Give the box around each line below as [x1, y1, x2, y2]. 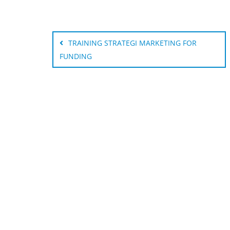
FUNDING [60, 51, 92, 61]
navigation [52, 23, 105, 37]
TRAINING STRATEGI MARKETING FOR [68, 37, 197, 48]
